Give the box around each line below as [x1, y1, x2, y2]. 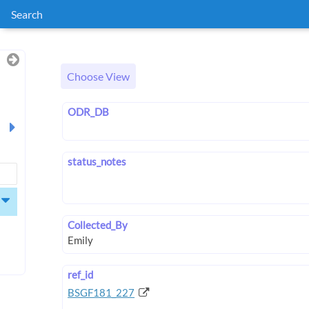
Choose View [67, 70, 130, 83]
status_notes [68, 155, 126, 168]
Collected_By [68, 219, 128, 232]
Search [11, 8, 43, 21]
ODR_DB [68, 106, 109, 119]
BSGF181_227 [68, 286, 135, 299]
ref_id [68, 268, 93, 281]
